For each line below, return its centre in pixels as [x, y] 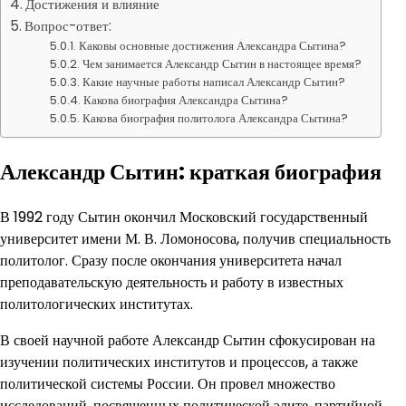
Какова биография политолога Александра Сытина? [216, 118]
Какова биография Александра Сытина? [186, 100]
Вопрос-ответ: [68, 26]
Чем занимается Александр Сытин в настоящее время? [222, 64]
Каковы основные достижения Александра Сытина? [213, 46]
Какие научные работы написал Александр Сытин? [214, 82]
